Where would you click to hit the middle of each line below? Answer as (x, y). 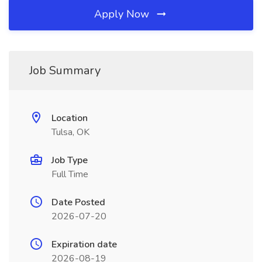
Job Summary (65, 70)
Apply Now (123, 14)
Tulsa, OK (70, 132)
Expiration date (84, 244)
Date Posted (78, 202)
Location (70, 118)
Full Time (70, 174)
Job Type (70, 160)
